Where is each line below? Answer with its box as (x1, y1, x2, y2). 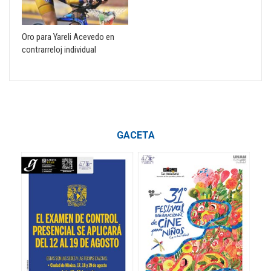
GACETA (116, 129, 155, 142)
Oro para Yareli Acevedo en (22, 31, 114, 43)
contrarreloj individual (22, 44, 96, 56)
